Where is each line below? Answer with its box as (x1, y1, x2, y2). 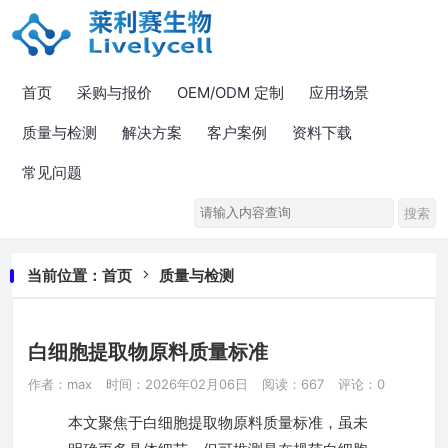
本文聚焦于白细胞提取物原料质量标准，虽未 (68, 413, 368, 432)
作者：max (28, 376, 92, 392)
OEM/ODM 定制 (177, 83, 284, 102)
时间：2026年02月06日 (106, 376, 248, 392)
